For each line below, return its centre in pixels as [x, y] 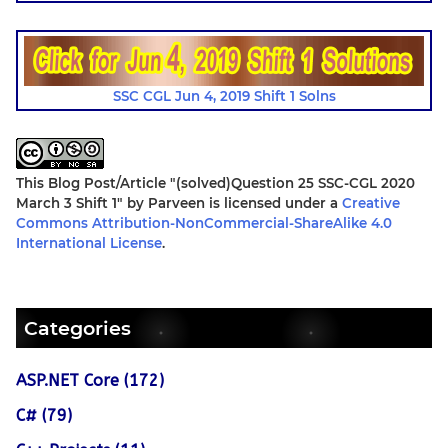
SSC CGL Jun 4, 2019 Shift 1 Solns [224, 96]
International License [89, 243]
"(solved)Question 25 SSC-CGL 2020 [292, 183]
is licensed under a [273, 203]
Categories [77, 328]
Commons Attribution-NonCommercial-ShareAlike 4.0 [204, 223]
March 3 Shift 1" [69, 203]
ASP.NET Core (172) [90, 381]
